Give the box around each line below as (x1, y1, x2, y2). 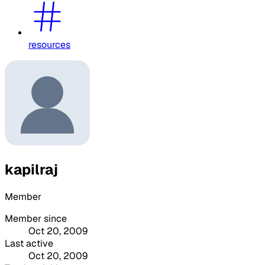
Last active (5, 237, 53, 250)
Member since (5, 212, 67, 225)
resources (28, 38, 70, 51)
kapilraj (5, 160, 58, 179)
